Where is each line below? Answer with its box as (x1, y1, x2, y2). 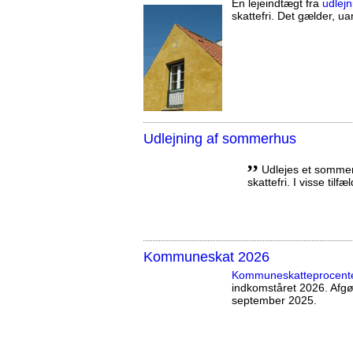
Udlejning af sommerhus (143, 130, 296, 147)
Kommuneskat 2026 (143, 248, 269, 265)
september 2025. (232, 293, 317, 307)
